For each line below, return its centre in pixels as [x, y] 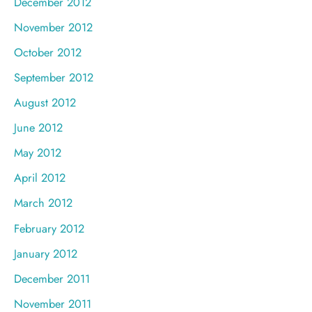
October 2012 [48, 52]
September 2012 [54, 77]
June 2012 [38, 128]
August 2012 [45, 103]
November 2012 [53, 27]
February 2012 [49, 228]
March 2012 [43, 203]
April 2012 [40, 178]
